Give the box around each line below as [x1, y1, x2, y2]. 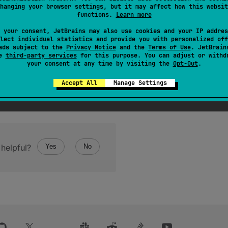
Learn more [116, 11, 152, 19]
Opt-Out [173, 60, 198, 68]
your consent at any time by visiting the [26, 60, 173, 68]
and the [116, 43, 148, 51]
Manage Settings [113, 79, 167, 87]
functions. [76, 11, 116, 19]
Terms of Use [148, 43, 191, 51]
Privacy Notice [66, 43, 116, 51]
